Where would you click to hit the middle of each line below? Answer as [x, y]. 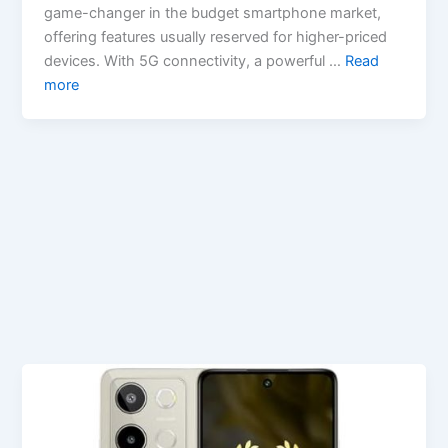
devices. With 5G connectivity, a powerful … [195, 60]
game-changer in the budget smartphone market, [213, 12]
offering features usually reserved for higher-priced [216, 36]
